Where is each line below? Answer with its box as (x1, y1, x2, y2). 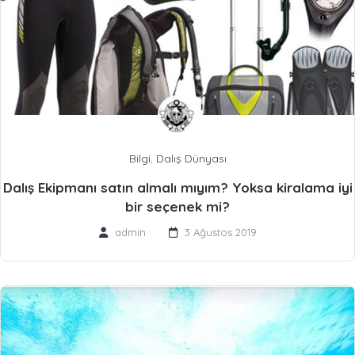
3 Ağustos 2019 (184, 226, 257, 239)
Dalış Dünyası (155, 151, 227, 166)
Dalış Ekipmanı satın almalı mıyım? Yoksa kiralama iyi (2, 179, 353, 197)
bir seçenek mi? (125, 198, 230, 216)
